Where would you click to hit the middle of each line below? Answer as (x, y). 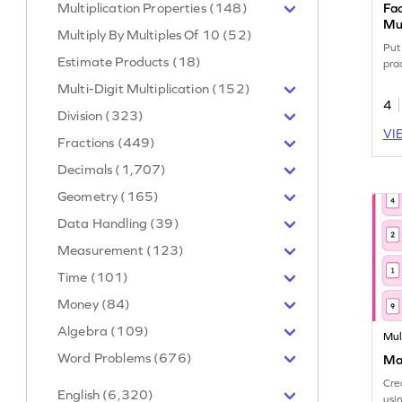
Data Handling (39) (118, 223)
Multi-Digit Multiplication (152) (154, 88)
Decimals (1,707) (112, 169)
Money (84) (94, 303)
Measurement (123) (121, 249)
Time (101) (93, 276)
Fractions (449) (107, 142)
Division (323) (101, 115)
